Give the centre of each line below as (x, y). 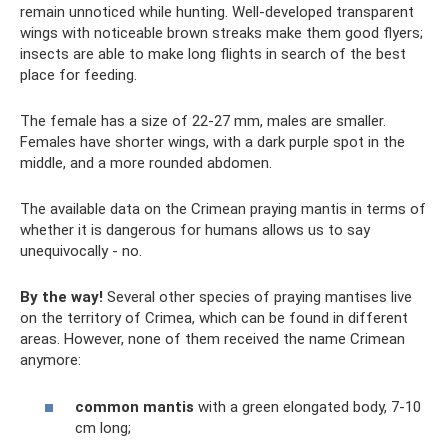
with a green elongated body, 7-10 (307, 406)
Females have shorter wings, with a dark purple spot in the (212, 142)
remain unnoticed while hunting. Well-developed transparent (217, 12)
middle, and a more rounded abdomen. (146, 163)
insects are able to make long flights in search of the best (213, 54)
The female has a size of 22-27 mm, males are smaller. (203, 121)
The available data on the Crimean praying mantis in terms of (223, 209)
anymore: (50, 360)
